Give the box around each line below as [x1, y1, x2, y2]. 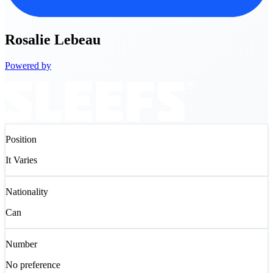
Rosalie [5, 31, 51, 48]
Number [5, 238, 37, 249]
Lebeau [54, 31, 101, 48]
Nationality [5, 186, 48, 197]
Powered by [5, 60, 51, 71]
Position [5, 133, 37, 144]
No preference [5, 259, 60, 270]
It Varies [5, 154, 37, 165]
